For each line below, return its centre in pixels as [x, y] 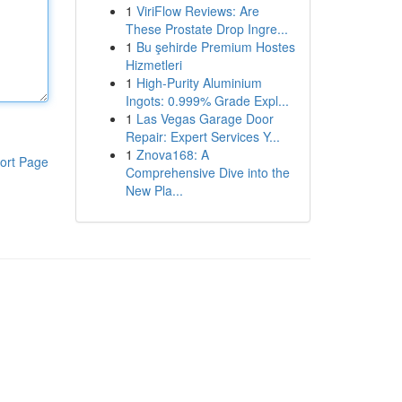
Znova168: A [172, 154]
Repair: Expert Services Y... [202, 136]
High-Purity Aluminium [199, 83]
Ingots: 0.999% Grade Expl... [207, 100]
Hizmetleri [153, 65]
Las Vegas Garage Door [205, 118]
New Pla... [154, 190]
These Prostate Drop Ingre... [206, 29]
